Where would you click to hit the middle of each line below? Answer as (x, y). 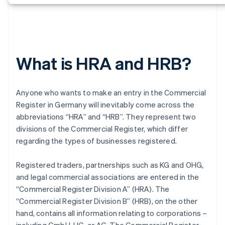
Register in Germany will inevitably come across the (105, 105)
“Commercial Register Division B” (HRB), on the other (107, 201)
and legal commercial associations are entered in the (108, 177)
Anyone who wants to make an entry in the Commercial (111, 93)
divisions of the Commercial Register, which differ (102, 129)
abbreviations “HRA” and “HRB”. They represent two (106, 117)
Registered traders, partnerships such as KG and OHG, (110, 165)
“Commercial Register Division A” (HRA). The (93, 189)
